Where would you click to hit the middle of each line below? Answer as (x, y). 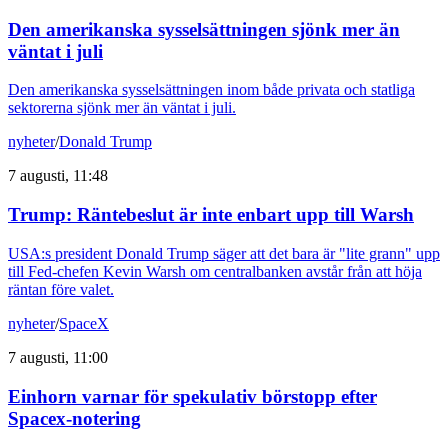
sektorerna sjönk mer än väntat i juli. (122, 108)
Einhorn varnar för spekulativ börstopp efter (192, 396)
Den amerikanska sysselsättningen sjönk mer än (204, 29)
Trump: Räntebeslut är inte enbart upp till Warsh (211, 215)
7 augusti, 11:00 (58, 357)
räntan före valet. (61, 289)
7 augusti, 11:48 (58, 176)
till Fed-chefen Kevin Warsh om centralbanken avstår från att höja (215, 271)
